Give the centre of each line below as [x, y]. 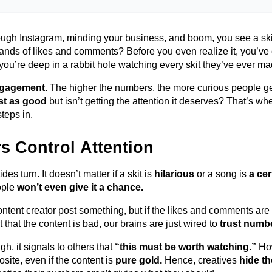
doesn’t [65, 174]
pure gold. [139, 260]
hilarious [174, 174]
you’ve [255, 51]
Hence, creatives [201, 260]
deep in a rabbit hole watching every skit [114, 65]
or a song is [222, 174]
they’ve [218, 65]
